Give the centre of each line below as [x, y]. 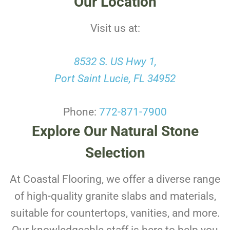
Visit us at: [115, 28]
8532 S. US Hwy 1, [115, 62]
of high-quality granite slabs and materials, [115, 196]
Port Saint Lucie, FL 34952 [115, 79]
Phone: [81, 112]
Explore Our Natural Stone [115, 131]
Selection [115, 153]
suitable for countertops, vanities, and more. [115, 213]
